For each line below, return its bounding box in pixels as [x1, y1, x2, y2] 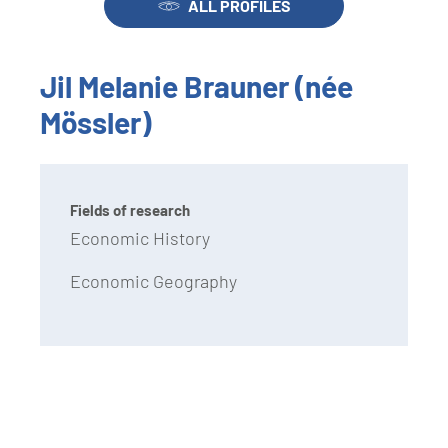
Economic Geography [70, 270, 241, 293]
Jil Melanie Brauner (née [40, 68, 353, 105]
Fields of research [70, 201, 190, 220]
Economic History [70, 227, 210, 250]
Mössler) [40, 104, 151, 141]
